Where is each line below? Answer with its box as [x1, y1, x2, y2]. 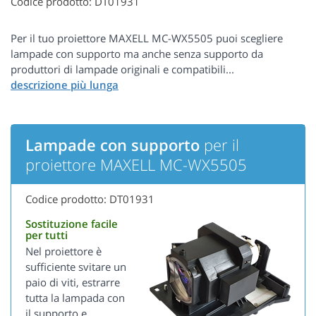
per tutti [25, 228, 68, 243]
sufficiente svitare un [25, 260, 126, 274]
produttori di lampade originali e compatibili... [11, 62, 234, 77]
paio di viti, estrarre [25, 275, 120, 290]
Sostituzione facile [25, 217, 118, 231]
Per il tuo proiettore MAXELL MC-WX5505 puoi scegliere [11, 31, 283, 46]
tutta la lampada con [25, 291, 125, 305]
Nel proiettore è [25, 244, 102, 259]
